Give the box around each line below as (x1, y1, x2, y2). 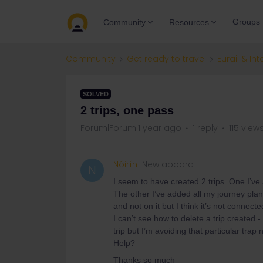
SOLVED (83, 90, 109, 97)
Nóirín (113, 159, 137, 170)
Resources (169, 17, 209, 27)
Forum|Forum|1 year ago (80, 122, 181, 134)
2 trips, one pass (80, 104, 174, 117)
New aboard (142, 159, 194, 170)
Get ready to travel (127, 53, 206, 65)
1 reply (193, 122, 218, 134)
